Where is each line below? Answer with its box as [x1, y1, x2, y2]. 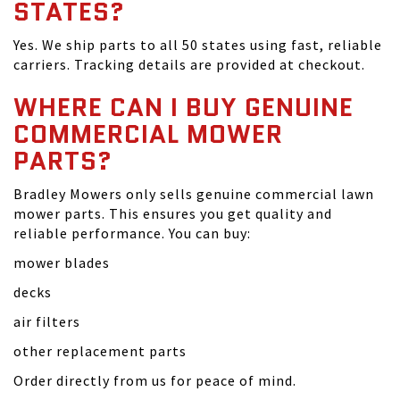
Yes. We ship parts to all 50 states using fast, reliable [13, 36, 382, 54]
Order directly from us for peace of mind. [13, 371, 296, 389]
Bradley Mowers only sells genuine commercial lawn [13, 185, 374, 203]
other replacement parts [13, 342, 187, 360]
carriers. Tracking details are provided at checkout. [13, 55, 365, 73]
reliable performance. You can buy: [13, 224, 251, 242]
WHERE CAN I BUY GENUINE [13, 89, 354, 125]
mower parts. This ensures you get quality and [13, 204, 332, 222]
